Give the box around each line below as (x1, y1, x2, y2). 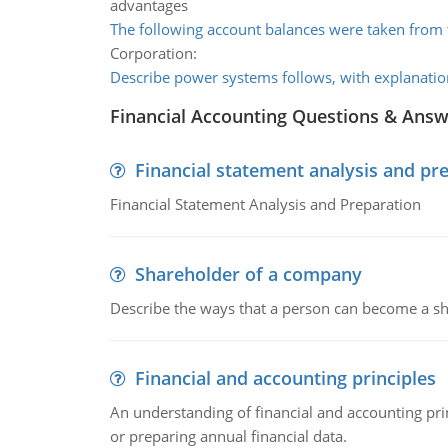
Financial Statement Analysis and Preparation (109, 194, 421, 214)
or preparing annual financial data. (109, 426, 347, 446)
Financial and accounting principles (134, 366, 436, 390)
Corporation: (109, 43, 197, 63)
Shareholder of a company (134, 262, 362, 286)
